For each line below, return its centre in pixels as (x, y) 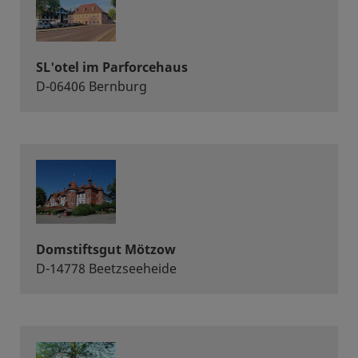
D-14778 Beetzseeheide (106, 268)
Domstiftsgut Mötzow (106, 249)
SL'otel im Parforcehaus (112, 67)
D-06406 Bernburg (91, 86)
